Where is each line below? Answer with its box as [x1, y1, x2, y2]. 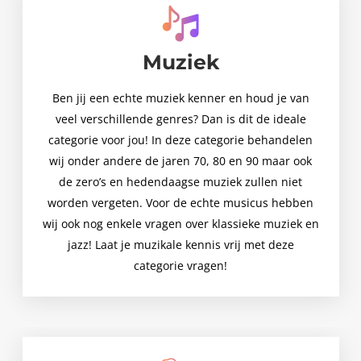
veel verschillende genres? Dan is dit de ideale [55, 111, 306, 127]
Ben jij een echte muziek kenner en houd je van [52, 90, 309, 106]
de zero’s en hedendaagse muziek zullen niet [59, 174, 302, 190]
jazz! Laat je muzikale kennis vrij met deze [67, 237, 294, 253]
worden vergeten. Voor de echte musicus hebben [48, 195, 313, 211]
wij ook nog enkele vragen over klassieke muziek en [42, 216, 319, 232]
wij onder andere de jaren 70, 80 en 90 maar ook [49, 153, 312, 169]
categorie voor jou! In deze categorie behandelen [48, 132, 313, 148]
